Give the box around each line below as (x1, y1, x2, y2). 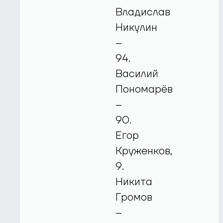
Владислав (115, 5, 171, 19)
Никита (115, 175, 153, 189)
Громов (115, 190, 153, 204)
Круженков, (115, 144, 173, 158)
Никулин (115, 20, 158, 34)
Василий (115, 67, 159, 81)
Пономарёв (115, 82, 173, 96)
